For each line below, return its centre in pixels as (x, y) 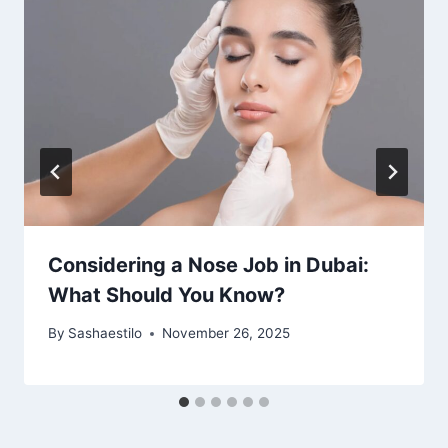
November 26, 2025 (226, 333)
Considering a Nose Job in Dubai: (208, 264)
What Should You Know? (166, 294)
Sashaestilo (105, 333)
